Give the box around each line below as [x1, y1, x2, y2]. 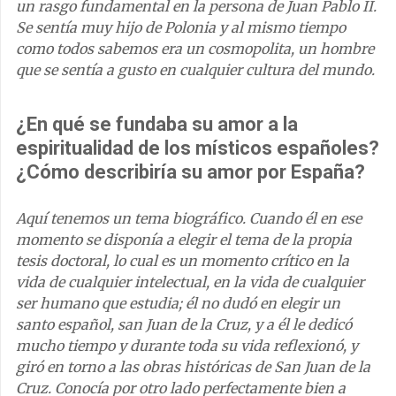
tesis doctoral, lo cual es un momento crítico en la [16, 251, 349, 270]
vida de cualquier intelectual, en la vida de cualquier [16, 272, 364, 291]
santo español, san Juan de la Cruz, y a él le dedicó [16, 315, 352, 333]
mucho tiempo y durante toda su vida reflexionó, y [16, 336, 358, 354]
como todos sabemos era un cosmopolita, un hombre [16, 39, 374, 57]
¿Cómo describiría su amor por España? [16, 160, 365, 183]
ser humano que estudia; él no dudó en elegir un [16, 293, 340, 312]
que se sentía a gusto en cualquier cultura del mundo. [16, 60, 375, 79]
